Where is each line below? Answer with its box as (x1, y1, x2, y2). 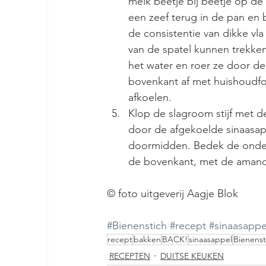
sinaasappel (189, 234, 232, 245)
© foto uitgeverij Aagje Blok (107, 187, 238, 201)
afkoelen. (128, 91, 178, 104)
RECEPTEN (109, 250, 150, 261)
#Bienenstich (107, 219, 167, 233)
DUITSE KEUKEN (160, 250, 224, 261)
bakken (134, 234, 161, 245)
